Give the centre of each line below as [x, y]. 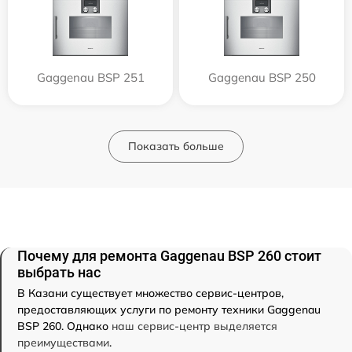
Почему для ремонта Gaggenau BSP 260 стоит [169, 256]
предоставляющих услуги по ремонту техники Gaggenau [169, 310]
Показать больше [176, 147]
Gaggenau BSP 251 [90, 78]
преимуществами [63, 343]
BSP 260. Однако [64, 326]
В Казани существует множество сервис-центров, [150, 293]
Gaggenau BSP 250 [262, 78]
